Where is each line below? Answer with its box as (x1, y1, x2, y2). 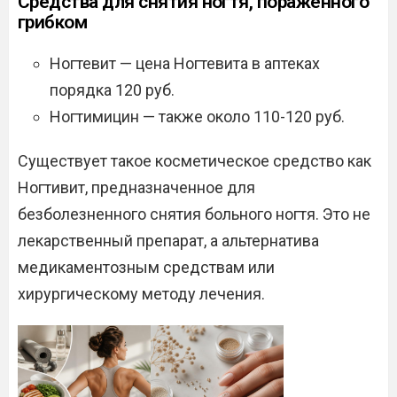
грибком (18, 12, 88, 34)
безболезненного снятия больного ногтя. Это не (18, 205, 370, 224)
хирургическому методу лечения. (18, 284, 265, 304)
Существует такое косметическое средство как (18, 152, 371, 171)
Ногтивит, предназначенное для (18, 178, 255, 198)
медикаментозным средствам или (18, 258, 275, 277)
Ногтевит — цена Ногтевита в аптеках (50, 54, 320, 74)
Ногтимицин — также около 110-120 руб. (50, 107, 345, 127)
